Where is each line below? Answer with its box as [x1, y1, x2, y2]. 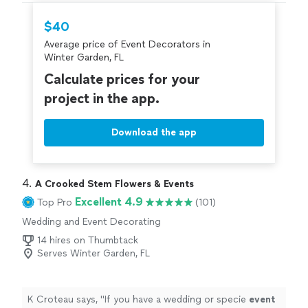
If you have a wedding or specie [104, 294, 249, 306]
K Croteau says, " [27, 294, 104, 306]
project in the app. [44, 90, 159, 107]
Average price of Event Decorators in [44, 38, 210, 51]
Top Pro [37, 196, 72, 208]
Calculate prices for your [44, 71, 200, 88]
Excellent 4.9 [75, 195, 143, 209]
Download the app [111, 126, 197, 139]
